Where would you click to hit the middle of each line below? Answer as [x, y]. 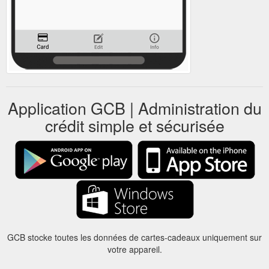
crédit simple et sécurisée [134, 125]
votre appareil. [134, 249]
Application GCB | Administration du [134, 107]
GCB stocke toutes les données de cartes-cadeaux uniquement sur [134, 237]
